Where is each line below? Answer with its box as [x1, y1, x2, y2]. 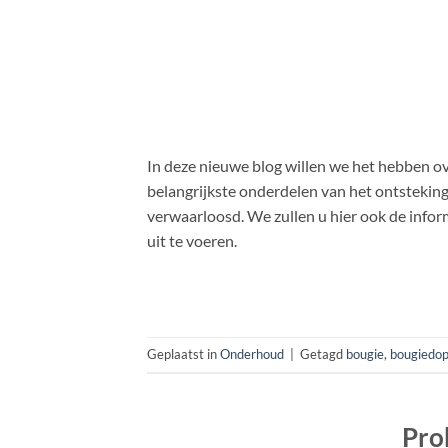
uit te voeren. [147, 230, 237, 250]
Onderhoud [220, 346, 284, 363]
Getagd [300, 346, 346, 363]
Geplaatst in [147, 346, 220, 363]
